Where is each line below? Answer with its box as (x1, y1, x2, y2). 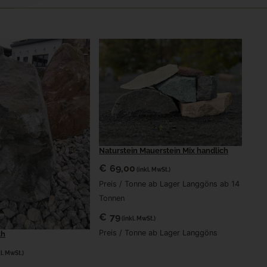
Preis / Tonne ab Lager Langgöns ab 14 (99, 179, 240, 188)
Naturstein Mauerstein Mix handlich (99, 145, 228, 155)
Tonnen (99, 193, 125, 203)
